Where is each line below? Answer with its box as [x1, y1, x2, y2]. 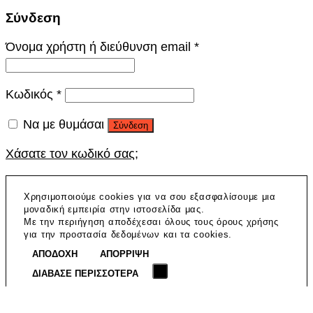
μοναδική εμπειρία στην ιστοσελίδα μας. [24, 203, 205, 214]
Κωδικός [6, 87, 57, 101]
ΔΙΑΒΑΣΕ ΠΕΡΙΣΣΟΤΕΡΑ [32, 268, 138, 279]
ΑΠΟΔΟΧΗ [32, 248, 78, 259]
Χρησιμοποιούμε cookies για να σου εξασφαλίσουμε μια [24, 191, 276, 202]
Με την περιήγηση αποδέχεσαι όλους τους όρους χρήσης [24, 216, 279, 227]
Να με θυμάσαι [23, 117, 104, 131]
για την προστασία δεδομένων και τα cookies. [24, 228, 233, 240]
